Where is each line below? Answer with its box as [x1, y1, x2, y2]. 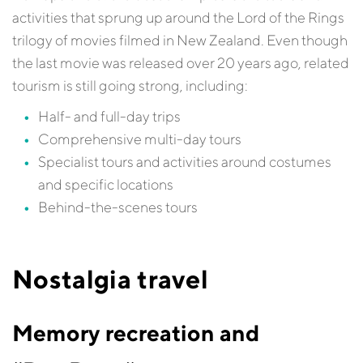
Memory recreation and [12, 319, 259, 346]
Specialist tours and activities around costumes [38, 153, 331, 170]
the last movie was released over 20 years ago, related [12, 54, 349, 71]
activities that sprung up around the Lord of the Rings [12, 9, 344, 26]
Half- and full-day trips [38, 108, 181, 125]
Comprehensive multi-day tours [38, 130, 241, 147]
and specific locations [38, 176, 173, 193]
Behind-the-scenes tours [38, 199, 198, 216]
